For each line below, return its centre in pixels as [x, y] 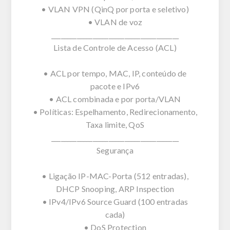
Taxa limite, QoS [115, 124]
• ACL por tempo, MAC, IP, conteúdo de [115, 73]
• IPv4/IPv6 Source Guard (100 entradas [115, 201]
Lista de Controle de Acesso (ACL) [115, 47]
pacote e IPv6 [115, 86]
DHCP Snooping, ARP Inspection [115, 188]
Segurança [115, 150]
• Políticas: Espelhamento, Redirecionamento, [115, 111]
